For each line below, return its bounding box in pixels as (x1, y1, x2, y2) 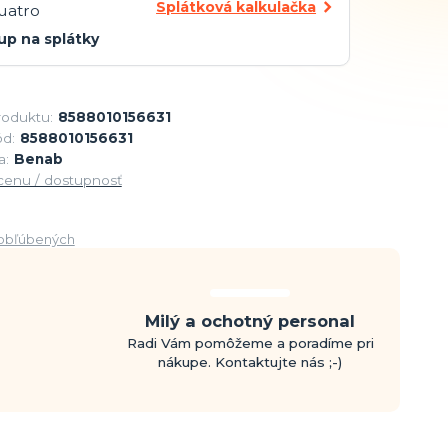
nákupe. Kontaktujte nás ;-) (158, 353, 343, 370)
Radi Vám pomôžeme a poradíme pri (126, 334, 374, 351)
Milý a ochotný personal (145, 310, 356, 331)
